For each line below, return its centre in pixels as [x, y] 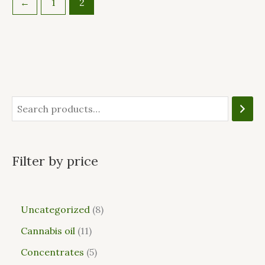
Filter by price [55, 161]
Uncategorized [55, 210]
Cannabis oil [48, 231]
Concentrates [52, 252]
